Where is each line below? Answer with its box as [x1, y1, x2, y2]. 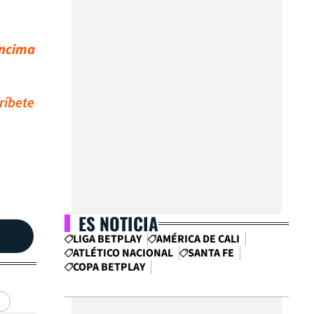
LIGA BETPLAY [73, 231, 142, 247]
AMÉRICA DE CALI [156, 231, 240, 247]
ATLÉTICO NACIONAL [73, 245, 173, 261]
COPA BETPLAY [73, 259, 145, 275]
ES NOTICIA [78, 210, 158, 236]
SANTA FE [188, 245, 234, 261]
